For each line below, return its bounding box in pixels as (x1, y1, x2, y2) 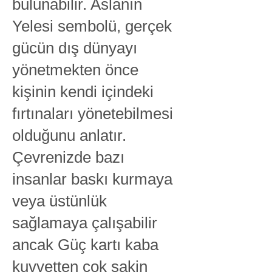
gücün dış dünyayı (12, 39, 137, 57)
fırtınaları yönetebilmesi (12, 104, 173, 123)
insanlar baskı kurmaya (12, 170, 172, 188)
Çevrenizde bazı (12, 148, 124, 166)
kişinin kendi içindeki (12, 83, 154, 101)
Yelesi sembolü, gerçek (12, 17, 172, 35)
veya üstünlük (12, 192, 107, 210)
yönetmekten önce (12, 61, 138, 79)
